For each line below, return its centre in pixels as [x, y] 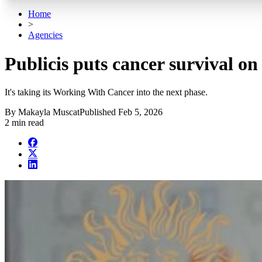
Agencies [45, 35]
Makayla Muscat [49, 112]
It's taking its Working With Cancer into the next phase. [106, 92]
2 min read [24, 123]
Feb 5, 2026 [140, 112]
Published [99, 112]
